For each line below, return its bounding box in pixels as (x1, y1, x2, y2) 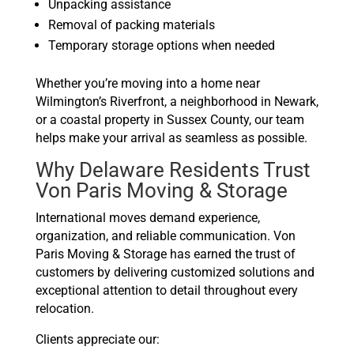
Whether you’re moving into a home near (35, 76, 260, 92)
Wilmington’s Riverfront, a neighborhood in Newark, (35, 94, 318, 110)
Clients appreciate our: (35, 332, 160, 348)
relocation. (35, 301, 94, 317)
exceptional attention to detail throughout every (35, 283, 298, 299)
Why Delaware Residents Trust (35, 158, 311, 183)
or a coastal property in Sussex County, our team (35, 112, 304, 128)
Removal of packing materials (47, 17, 215, 33)
